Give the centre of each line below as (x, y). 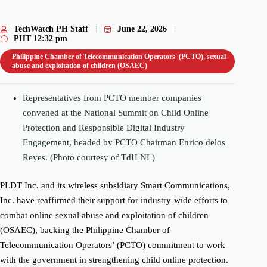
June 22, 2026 (142, 29)
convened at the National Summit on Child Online (115, 112)
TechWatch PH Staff (51, 29)
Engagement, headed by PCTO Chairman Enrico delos (124, 142)
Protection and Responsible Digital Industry (103, 127)
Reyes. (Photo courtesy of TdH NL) (89, 157)
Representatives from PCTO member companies (112, 97)
